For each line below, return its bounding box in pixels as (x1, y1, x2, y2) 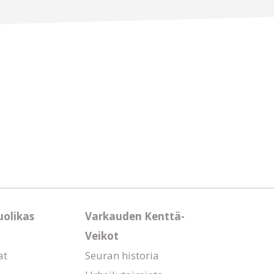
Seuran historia (85, 248, 159, 262)
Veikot (85, 229, 119, 243)
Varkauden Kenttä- (85, 209, 185, 223)
